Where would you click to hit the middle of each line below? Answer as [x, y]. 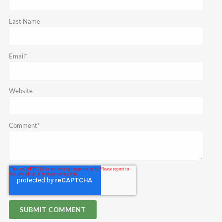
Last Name [24, 22]
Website [21, 91]
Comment [23, 126]
